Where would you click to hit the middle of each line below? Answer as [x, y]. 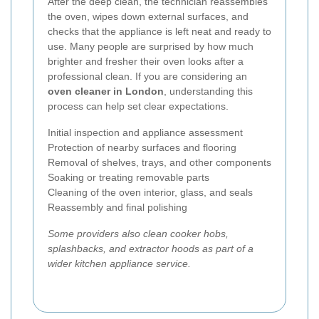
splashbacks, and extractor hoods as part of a [151, 248]
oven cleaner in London [106, 91]
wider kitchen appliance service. [119, 263]
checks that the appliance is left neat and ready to [159, 31]
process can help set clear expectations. [138, 106]
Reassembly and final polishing [117, 207]
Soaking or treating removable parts [129, 177]
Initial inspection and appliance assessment [145, 132]
